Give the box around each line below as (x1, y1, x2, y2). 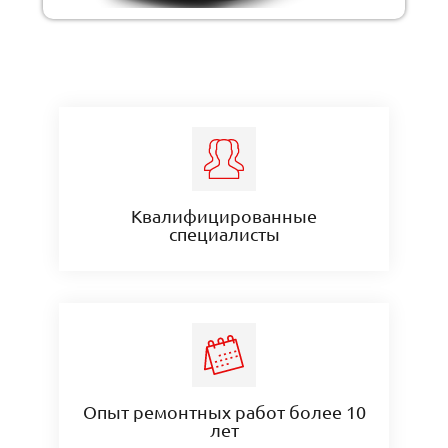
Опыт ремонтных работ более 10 (82, 400, 366, 422)
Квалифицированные (131, 204, 317, 226)
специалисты (168, 222, 280, 244)
